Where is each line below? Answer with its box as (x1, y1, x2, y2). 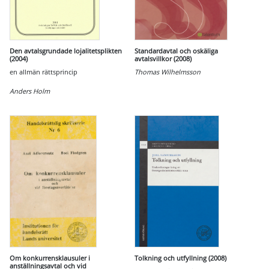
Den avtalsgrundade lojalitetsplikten (10, 46, 122, 55)
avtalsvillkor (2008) (134, 54, 192, 63)
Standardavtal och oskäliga (134, 46, 218, 55)
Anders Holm (10, 86, 50, 95)
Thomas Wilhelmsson (134, 67, 201, 76)
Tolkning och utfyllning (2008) (134, 253, 226, 262)
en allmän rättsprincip (10, 67, 77, 76)
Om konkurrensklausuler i (10, 253, 90, 262)
